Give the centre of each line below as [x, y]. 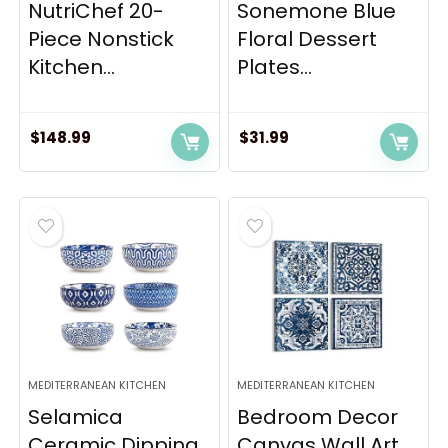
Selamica [76, 417]
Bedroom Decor [318, 417]
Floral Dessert [307, 39]
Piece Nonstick [101, 39]
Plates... [275, 67]
